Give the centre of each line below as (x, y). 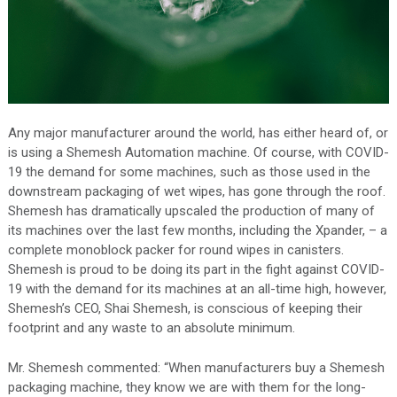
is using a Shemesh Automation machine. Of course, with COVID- (198, 153)
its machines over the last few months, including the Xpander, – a (197, 231)
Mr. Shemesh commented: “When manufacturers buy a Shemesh (196, 367)
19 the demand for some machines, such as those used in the (189, 172)
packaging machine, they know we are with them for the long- (187, 387)
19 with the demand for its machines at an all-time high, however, (197, 289)
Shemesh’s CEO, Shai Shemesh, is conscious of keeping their (185, 309)
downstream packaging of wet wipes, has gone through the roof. (196, 192)
